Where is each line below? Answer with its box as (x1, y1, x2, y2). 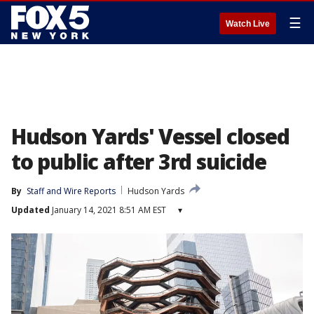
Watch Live (226, 19, 270, 29)
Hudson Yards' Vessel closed (11, 122, 289, 151)
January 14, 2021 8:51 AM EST (50, 204, 166, 216)
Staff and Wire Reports (27, 185, 116, 197)
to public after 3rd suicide (11, 147, 266, 176)
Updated (11, 204, 50, 216)
